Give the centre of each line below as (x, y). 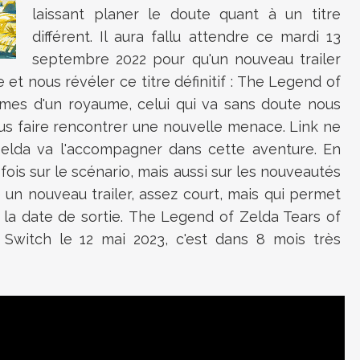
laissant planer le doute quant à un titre (186, 14)
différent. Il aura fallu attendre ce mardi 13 (186, 37)
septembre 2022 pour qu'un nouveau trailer (186, 59)
